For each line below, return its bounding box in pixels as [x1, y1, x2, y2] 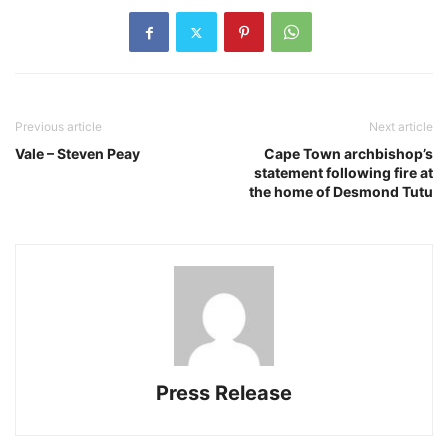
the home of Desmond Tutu [249, 183, 433, 201]
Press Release [156, 381, 292, 406]
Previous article [15, 119, 102, 135]
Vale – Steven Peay [15, 145, 140, 163]
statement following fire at [254, 164, 433, 182]
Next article [369, 119, 433, 135]
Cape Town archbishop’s [264, 145, 433, 163]
